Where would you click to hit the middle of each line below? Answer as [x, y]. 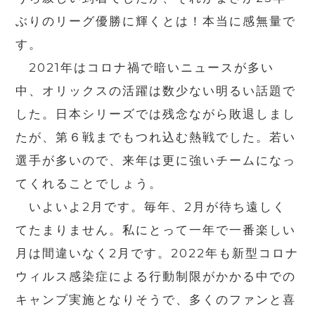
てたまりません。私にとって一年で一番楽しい [156, 230]
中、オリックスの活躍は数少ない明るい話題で [156, 91]
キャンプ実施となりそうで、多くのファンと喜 [156, 300]
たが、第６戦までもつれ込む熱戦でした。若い [156, 137]
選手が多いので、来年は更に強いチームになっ [156, 161]
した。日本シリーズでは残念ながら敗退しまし [156, 114]
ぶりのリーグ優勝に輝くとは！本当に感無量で [156, 21]
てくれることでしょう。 [89, 184]
